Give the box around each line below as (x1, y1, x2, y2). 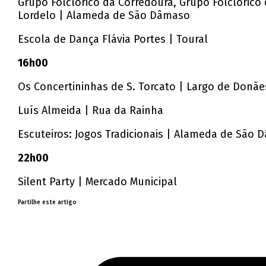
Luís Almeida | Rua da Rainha (18, 104, 164, 118)
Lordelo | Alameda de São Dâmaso (18, 9, 191, 23)
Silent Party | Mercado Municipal (18, 175, 178, 189)
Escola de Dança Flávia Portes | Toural (18, 33, 208, 46)
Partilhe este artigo (18, 199, 77, 207)
